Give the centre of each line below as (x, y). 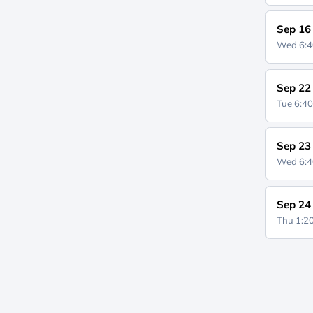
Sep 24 (294, 204)
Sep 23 (294, 146)
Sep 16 (294, 29)
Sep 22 (294, 87)
